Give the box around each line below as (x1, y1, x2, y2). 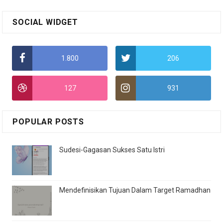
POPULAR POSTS (12, 116, 84, 126)
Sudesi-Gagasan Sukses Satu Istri (59, 145, 165, 154)
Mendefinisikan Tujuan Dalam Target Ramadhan (59, 186, 211, 194)
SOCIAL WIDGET (12, 17, 78, 27)
